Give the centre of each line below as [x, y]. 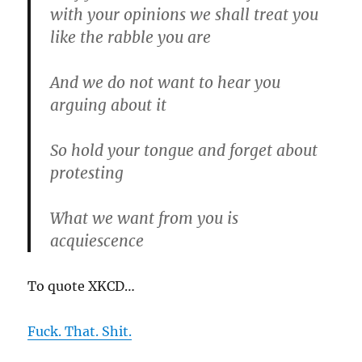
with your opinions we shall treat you [185, 15]
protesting [87, 173]
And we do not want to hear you [166, 82]
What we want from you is [145, 218]
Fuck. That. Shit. [80, 331]
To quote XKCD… [82, 286]
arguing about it [109, 105]
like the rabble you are [131, 37]
